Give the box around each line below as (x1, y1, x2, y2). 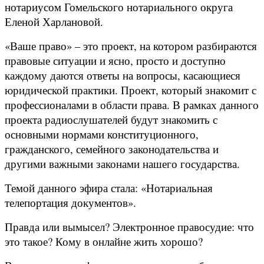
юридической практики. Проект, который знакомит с (5, 82, 256, 98)
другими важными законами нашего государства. (5, 156, 240, 171)
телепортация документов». (5, 195, 150, 210)
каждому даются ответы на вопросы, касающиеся (5, 68, 240, 83)
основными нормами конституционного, (5, 127, 199, 142)
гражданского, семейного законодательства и (5, 141, 219, 157)
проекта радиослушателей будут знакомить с (5, 112, 217, 127)
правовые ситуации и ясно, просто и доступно (5, 53, 226, 68)
